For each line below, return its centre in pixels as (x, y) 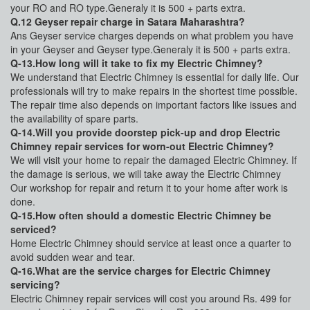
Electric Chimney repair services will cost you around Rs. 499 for (151, 299)
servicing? (35, 285)
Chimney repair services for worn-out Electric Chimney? (142, 146)
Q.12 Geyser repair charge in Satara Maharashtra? (128, 22)
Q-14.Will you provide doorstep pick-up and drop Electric (145, 133)
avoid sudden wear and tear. (73, 257)
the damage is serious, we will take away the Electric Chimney (146, 174)
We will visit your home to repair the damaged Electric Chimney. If (154, 160)
